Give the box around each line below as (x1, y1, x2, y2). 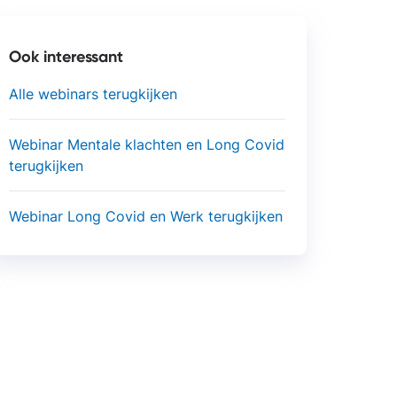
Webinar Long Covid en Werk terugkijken (9, 207, 283, 225)
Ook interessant (9, 47, 123, 66)
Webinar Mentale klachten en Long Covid (9, 136, 284, 153)
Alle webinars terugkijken (9, 85, 177, 103)
